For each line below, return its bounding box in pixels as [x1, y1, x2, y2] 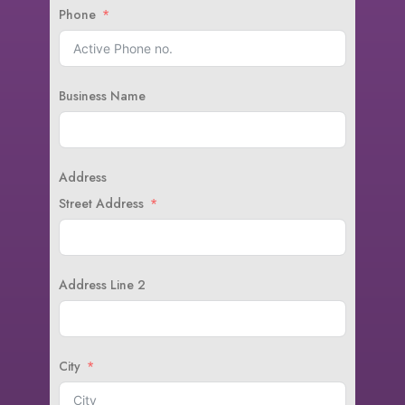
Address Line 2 [59, 276, 146, 294]
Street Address [59, 194, 144, 212]
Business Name [59, 87, 146, 105]
